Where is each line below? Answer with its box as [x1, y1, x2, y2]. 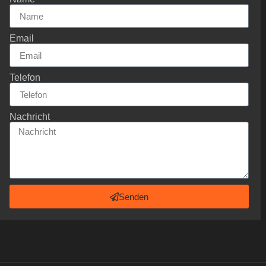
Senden [118, 191, 148, 202]
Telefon [9, 72, 40, 83]
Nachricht [9, 112, 50, 122]
